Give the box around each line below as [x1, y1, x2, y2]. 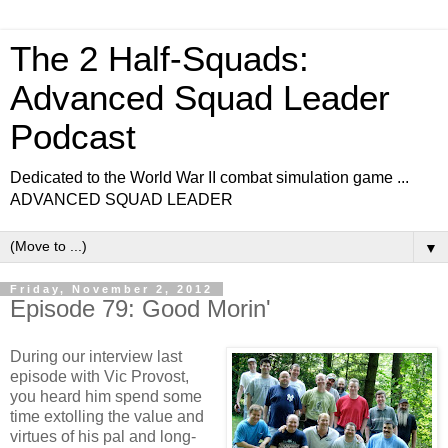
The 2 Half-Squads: [10, 40, 309, 78]
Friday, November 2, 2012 [10, 283, 213, 295]
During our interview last [10, 347, 182, 365]
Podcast [10, 118, 136, 156]
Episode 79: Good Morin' [10, 295, 271, 322]
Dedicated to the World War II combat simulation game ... [10, 169, 409, 186]
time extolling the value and [10, 407, 204, 425]
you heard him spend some [10, 387, 202, 405]
